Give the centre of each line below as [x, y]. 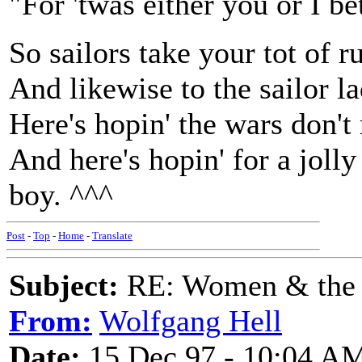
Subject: [64, 285]
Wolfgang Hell [191, 321]
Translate [112, 236]
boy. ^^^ [61, 195]
